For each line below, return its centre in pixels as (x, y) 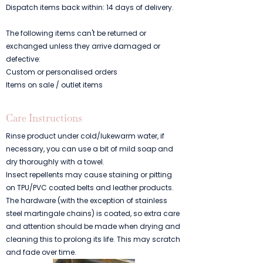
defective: (23, 59)
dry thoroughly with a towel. (55, 162)
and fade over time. (41, 252)
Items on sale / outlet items (54, 85)
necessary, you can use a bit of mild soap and (90, 149)
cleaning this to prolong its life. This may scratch (93, 239)
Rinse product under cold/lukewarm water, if (85, 136)
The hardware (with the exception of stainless (87, 200)
